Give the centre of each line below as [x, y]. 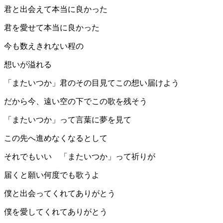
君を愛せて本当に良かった [52, 28]
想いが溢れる [28, 65]
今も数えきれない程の [44, 46]
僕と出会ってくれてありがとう [60, 194]
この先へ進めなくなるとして [56, 138]
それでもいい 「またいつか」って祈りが [80, 157]
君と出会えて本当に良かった [56, 9]
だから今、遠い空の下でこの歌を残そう [76, 102]
